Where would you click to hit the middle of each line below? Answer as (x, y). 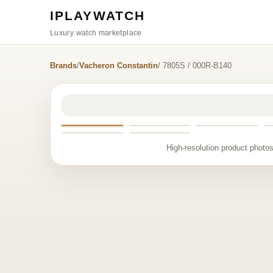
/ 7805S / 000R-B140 (195, 66)
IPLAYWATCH (97, 15)
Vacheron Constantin (119, 66)
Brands (63, 66)
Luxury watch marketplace (96, 33)
